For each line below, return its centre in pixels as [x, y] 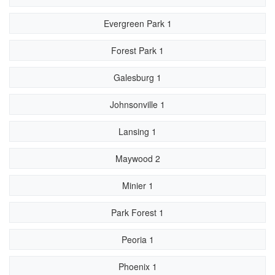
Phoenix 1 [137, 266]
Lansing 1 [137, 131]
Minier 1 [137, 185]
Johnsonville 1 [137, 104]
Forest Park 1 [137, 50]
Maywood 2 [137, 158]
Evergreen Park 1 [137, 23]
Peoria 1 [137, 239]
